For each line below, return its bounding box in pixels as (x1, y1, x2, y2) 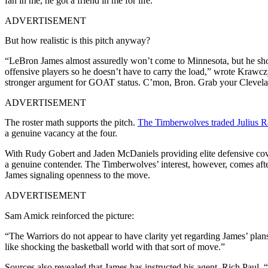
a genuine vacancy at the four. (5, 127, 117, 138)
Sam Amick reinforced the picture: (5, 210, 134, 221)
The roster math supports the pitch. (5, 117, 138, 127)
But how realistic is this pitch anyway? (5, 35, 150, 45)
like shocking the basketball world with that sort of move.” (5, 241, 225, 252)
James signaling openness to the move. (5, 169, 150, 180)
